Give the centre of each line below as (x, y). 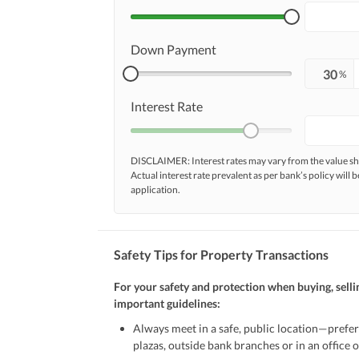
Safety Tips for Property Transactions (221, 254)
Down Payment (173, 49)
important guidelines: (167, 303)
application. (155, 190)
